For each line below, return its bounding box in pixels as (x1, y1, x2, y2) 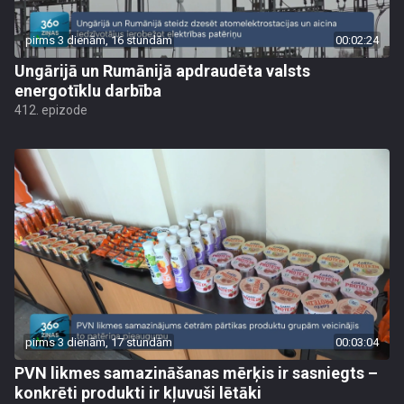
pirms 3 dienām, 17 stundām (25, 335, 172, 349)
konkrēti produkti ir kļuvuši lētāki (14, 383, 262, 402)
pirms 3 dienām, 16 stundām (25, 33, 172, 47)
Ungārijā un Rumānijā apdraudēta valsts (14, 61, 310, 80)
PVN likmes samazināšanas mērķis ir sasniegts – (14, 363, 378, 382)
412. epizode (14, 103, 87, 117)
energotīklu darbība (14, 81, 161, 100)
